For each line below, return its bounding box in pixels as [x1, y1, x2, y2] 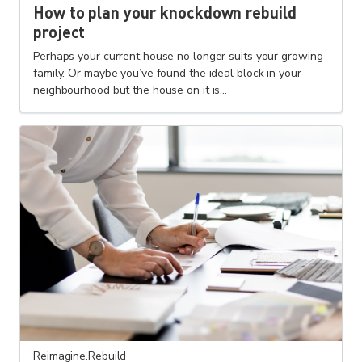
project [33, 21, 86, 43]
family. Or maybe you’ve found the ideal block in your [33, 65, 301, 82]
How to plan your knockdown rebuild [33, 2, 297, 23]
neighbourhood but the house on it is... [33, 82, 228, 99]
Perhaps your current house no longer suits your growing [33, 48, 323, 65]
